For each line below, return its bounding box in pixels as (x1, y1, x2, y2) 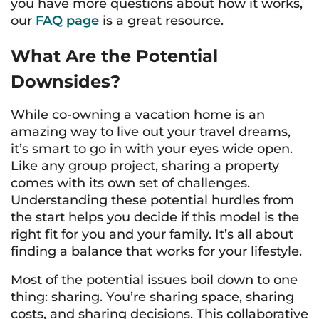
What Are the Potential (11, 46, 218, 66)
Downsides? (11, 71, 120, 92)
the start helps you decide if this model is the (11, 209, 299, 225)
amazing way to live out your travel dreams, (11, 124, 291, 140)
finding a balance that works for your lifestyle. (11, 244, 302, 259)
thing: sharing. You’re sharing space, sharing (11, 289, 294, 305)
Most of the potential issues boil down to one (11, 272, 298, 288)
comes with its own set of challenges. (11, 175, 250, 191)
